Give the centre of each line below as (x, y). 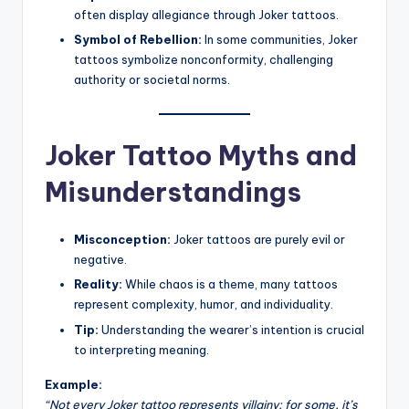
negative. (100, 260)
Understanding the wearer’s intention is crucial (231, 329)
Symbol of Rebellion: (138, 40)
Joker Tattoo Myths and (201, 156)
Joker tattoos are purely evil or (258, 240)
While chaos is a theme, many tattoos (230, 284)
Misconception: (122, 240)
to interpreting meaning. (142, 349)
